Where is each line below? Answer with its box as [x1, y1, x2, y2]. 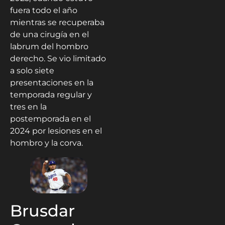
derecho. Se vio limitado [10, 53, 106, 63]
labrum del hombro [10, 41, 88, 51]
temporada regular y [10, 89, 92, 99]
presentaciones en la [10, 77, 93, 87]
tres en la [10, 101, 47, 111]
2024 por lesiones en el [10, 126, 102, 136]
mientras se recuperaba [10, 17, 104, 27]
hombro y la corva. [10, 138, 83, 148]
